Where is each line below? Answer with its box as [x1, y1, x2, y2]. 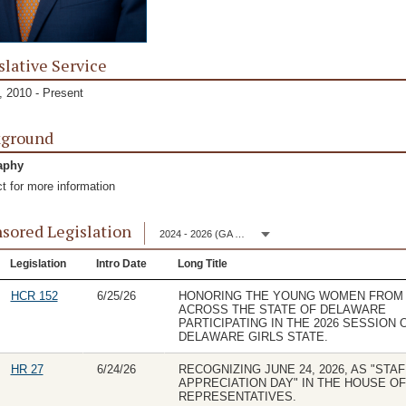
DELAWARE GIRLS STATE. [178, 330, 328, 344]
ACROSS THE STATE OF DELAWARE [178, 303, 386, 317]
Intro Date [95, 257, 147, 271]
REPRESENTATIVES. [178, 390, 296, 404]
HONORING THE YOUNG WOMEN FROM [178, 289, 403, 304]
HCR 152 [10, 289, 58, 304]
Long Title [177, 257, 227, 271]
